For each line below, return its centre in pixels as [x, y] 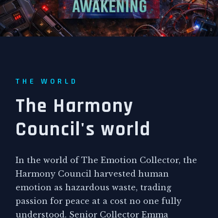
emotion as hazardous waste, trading [93, 187]
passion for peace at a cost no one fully [99, 201]
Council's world [83, 130]
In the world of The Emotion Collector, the [106, 160]
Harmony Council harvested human [92, 174]
